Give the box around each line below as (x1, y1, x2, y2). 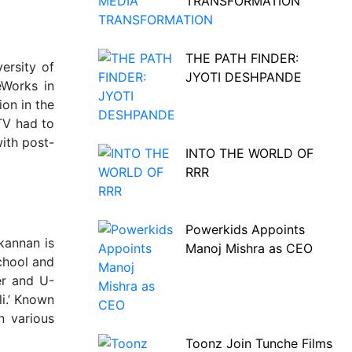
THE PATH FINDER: (185, 50, 299, 66)
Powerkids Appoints (185, 222, 305, 237)
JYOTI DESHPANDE (185, 69, 302, 85)
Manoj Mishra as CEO (185, 240, 313, 256)
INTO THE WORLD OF (185, 145, 313, 161)
